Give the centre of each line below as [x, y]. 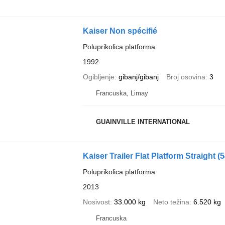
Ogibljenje [98, 77]
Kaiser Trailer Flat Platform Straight [150, 156]
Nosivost [96, 202]
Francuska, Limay [122, 93]
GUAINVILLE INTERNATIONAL [143, 122]
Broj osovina [186, 77]
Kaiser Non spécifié [120, 31]
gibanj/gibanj [138, 77]
